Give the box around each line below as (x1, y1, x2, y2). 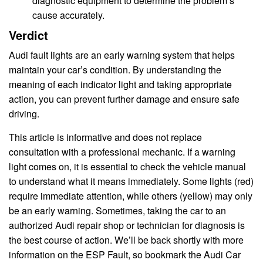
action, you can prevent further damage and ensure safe (9, 92, 240, 106)
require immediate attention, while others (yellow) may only (9, 189, 252, 203)
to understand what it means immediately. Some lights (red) (9, 174, 254, 188)
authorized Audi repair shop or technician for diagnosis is (9, 218, 245, 232)
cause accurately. (32, 8, 104, 22)
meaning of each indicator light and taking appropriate (9, 77, 232, 92)
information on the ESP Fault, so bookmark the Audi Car (9, 248, 241, 262)
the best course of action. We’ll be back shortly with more (9, 233, 244, 247)
